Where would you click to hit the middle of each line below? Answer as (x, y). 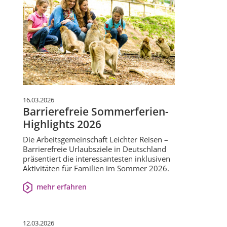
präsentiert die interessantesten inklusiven (97, 159)
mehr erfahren (61, 187)
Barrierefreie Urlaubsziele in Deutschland (94, 149)
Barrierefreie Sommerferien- (96, 112)
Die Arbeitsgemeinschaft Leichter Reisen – (96, 140)
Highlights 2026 (62, 124)
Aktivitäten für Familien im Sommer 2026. (96, 168)
